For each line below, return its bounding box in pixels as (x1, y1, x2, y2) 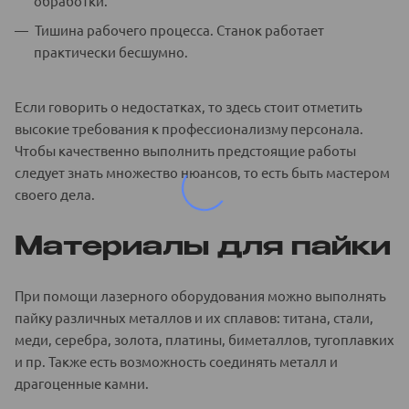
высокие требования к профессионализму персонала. (15, 119, 363, 137)
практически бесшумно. (34, 42, 188, 60)
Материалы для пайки (15, 234, 391, 260)
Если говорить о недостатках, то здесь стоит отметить (15, 97, 362, 115)
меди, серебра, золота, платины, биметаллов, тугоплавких (15, 330, 394, 348)
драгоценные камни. (15, 373, 149, 392)
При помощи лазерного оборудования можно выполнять (15, 286, 386, 304)
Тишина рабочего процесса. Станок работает (35, 20, 324, 38)
